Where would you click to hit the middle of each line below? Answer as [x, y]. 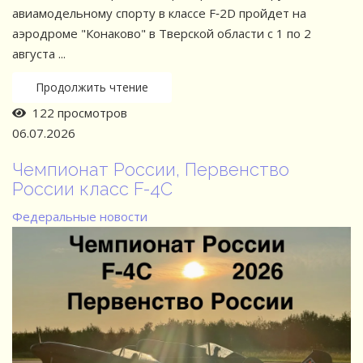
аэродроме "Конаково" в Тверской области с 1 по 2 [162, 33]
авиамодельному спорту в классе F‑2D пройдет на [159, 13]
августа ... [39, 53]
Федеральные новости [80, 216]
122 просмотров [77, 112]
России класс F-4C [92, 188]
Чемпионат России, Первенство [151, 169]
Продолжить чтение [92, 87]
